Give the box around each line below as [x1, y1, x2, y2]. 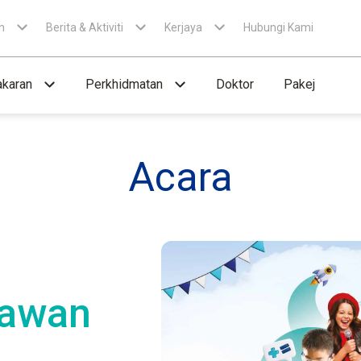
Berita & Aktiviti [46, 21, 123, 34]
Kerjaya [164, 21, 202, 34]
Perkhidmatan [85, 76, 163, 92]
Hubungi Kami [243, 21, 313, 34]
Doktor [216, 76, 254, 92]
